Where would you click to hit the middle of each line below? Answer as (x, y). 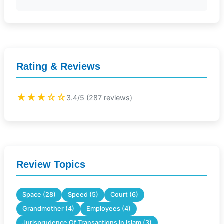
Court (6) (124, 195)
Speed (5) (83, 195)
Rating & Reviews (58, 66)
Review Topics (51, 164)
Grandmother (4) (48, 209)
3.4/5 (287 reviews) (99, 97)
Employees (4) (109, 209)
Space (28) (39, 195)
